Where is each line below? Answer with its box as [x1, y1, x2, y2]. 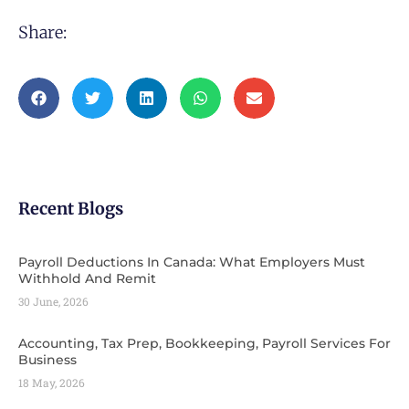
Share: [18, 21, 67, 43]
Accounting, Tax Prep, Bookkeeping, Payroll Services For [18, 334, 391, 351]
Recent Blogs [18, 197, 123, 219]
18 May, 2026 [18, 374, 85, 390]
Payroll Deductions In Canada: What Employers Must [18, 253, 365, 270]
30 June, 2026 [18, 293, 89, 309]
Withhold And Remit [18, 269, 156, 287]
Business [18, 351, 77, 368]
